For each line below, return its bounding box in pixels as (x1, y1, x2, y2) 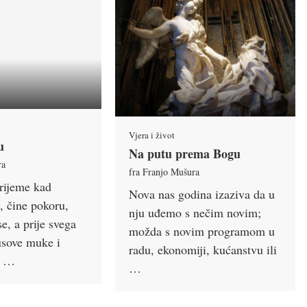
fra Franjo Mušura (129, 164, 200, 178)
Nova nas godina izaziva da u (129, 185, 275, 202)
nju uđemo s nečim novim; (129, 204, 262, 221)
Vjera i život (129, 128, 175, 141)
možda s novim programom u (129, 222, 275, 239)
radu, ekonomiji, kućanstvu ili (129, 241, 278, 258)
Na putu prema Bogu (129, 144, 241, 162)
